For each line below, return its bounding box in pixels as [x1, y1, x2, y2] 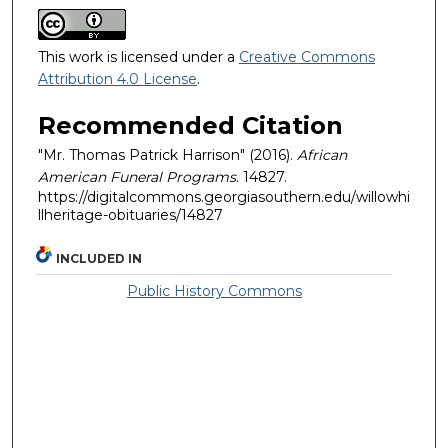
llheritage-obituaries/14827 [38, 205, 223, 224]
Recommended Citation [38, 110, 343, 140]
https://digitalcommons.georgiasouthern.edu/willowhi [38, 187, 410, 206]
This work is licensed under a [38, 47, 239, 66]
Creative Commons [239, 47, 375, 66]
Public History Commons [127, 282, 303, 301]
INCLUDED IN [56, 251, 143, 267]
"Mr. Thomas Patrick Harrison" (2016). [38, 145, 297, 164]
